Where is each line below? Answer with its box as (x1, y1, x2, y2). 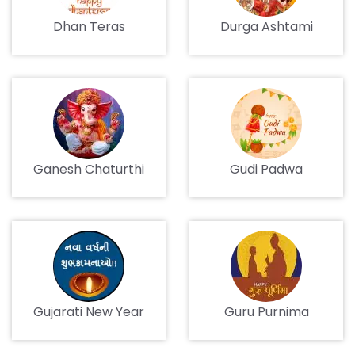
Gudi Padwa (230, 160, 303, 178)
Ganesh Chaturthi (33, 160, 144, 178)
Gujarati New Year (33, 303, 144, 321)
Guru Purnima (223, 303, 309, 321)
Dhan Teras (52, 17, 125, 36)
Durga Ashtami (219, 17, 313, 36)
